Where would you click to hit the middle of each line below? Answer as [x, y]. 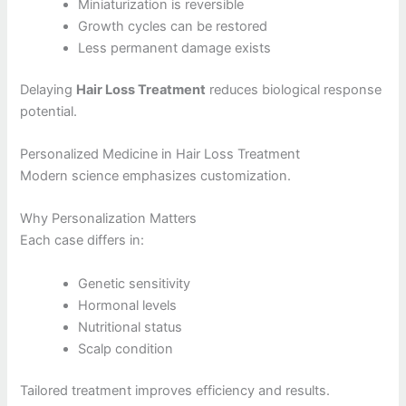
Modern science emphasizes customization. [156, 176]
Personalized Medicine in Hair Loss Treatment [160, 155]
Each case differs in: [82, 241]
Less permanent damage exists [175, 48]
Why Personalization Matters [109, 219]
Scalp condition [126, 348]
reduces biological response [294, 89]
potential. [49, 111]
